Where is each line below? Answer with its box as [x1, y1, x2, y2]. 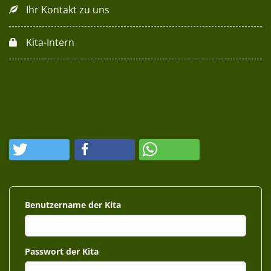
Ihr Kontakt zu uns [26, 3, 109, 16]
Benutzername [25, 199, 88, 211]
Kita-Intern [26, 36, 74, 49]
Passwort [25, 246, 66, 257]
